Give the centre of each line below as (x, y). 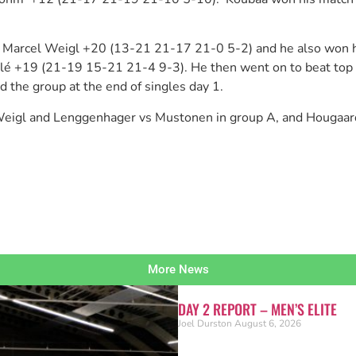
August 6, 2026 (268, 324)
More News (178, 270)
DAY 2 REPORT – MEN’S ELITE (257, 310)
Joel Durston (206, 324)
